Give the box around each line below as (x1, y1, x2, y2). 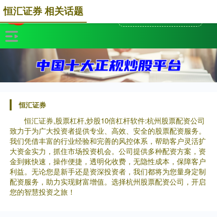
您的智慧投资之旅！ (10, 186, 75, 197)
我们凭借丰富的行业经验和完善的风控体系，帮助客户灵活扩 (10, 136, 206, 146)
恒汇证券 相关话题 (3, 4, 83, 17)
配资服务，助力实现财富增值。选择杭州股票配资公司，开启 (10, 176, 206, 186)
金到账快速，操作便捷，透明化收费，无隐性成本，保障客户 (10, 156, 206, 166)
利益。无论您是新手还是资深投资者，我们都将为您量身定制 (10, 166, 206, 176)
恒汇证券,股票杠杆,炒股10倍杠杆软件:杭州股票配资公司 (24, 115, 205, 125)
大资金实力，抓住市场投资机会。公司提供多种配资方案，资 (10, 146, 206, 156)
